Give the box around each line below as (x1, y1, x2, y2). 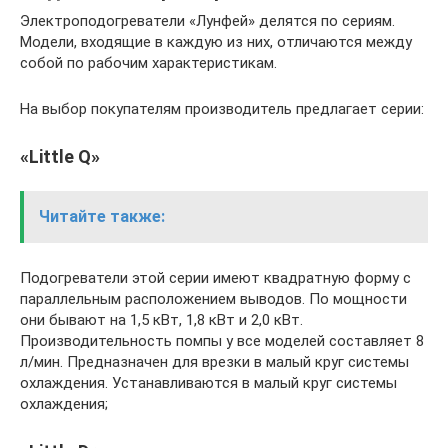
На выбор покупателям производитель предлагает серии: (20, 100, 424, 118)
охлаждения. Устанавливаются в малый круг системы (20, 374, 397, 392)
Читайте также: (39, 207, 165, 226)
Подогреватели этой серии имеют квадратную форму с (20, 269, 411, 287)
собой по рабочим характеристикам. (20, 54, 277, 72)
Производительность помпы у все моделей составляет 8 (20, 332, 424, 350)
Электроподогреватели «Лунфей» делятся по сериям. (20, 12, 395, 30)
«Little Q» (20, 146, 100, 167)
